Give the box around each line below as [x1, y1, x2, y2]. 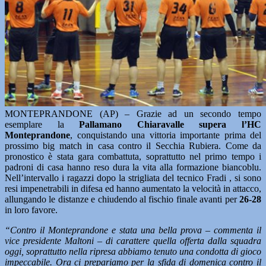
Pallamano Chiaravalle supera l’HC [79, 119, 262, 129]
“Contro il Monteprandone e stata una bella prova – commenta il [5, 225, 261, 235]
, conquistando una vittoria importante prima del [70, 130, 261, 140]
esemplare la [5, 119, 80, 129]
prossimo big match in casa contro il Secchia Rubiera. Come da [5, 141, 261, 151]
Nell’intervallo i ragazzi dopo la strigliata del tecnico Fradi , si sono [5, 173, 261, 183]
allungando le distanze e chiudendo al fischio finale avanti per [5, 194, 239, 204]
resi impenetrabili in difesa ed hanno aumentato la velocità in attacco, [5, 183, 261, 194]
